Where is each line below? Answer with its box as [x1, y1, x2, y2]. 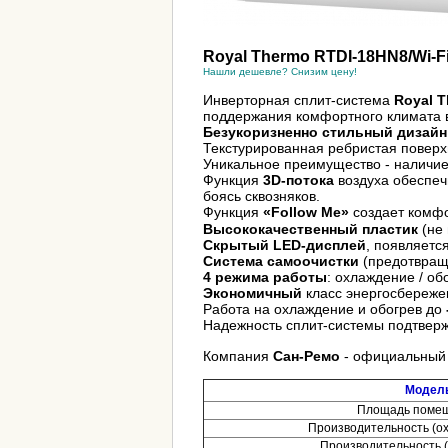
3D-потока [259, 172, 334, 189]
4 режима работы [203, 269, 327, 286]
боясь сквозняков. [203, 188, 320, 205]
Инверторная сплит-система [203, 92, 394, 109]
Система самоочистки [203, 253, 363, 270]
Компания [203, 348, 269, 365]
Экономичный [203, 285, 302, 302]
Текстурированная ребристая [203, 140, 401, 157]
